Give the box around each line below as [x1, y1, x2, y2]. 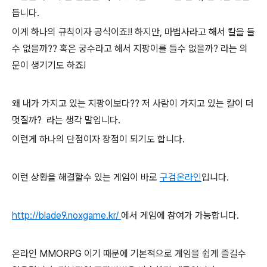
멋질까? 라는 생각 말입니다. [12, 114, 120, 126]
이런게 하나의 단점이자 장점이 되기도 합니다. [12, 133, 185, 145]
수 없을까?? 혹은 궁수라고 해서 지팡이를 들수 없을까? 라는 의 [12, 43, 248, 54]
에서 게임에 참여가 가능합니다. [121, 210, 239, 221]
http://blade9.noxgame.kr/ [12, 210, 121, 221]
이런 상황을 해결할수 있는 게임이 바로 [12, 172, 160, 183]
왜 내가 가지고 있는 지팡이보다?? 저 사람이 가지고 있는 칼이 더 [12, 98, 254, 109]
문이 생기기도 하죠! [12, 60, 86, 71]
